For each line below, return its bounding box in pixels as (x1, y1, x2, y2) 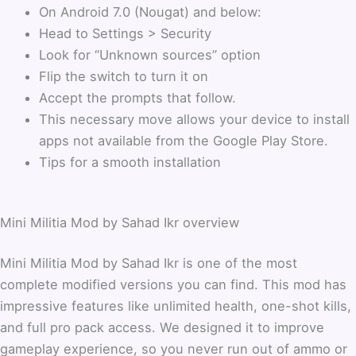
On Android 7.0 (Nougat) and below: (39, 3, 262, 20)
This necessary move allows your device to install (39, 110, 350, 127)
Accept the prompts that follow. (39, 89, 237, 106)
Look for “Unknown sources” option (39, 46, 261, 63)
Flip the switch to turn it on (39, 68, 209, 84)
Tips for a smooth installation (39, 153, 222, 170)
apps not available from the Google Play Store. (39, 132, 329, 149)
